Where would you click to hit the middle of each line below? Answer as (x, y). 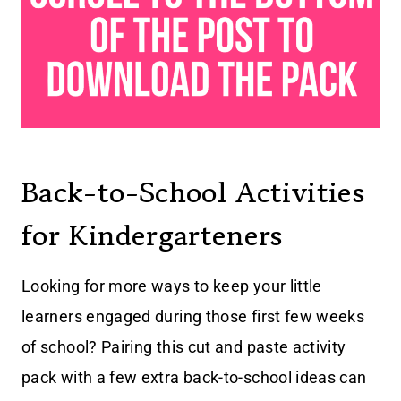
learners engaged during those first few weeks (193, 316)
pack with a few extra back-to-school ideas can (194, 377)
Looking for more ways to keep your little (172, 286)
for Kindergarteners (152, 235)
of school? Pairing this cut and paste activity (184, 346)
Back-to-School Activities (193, 192)
